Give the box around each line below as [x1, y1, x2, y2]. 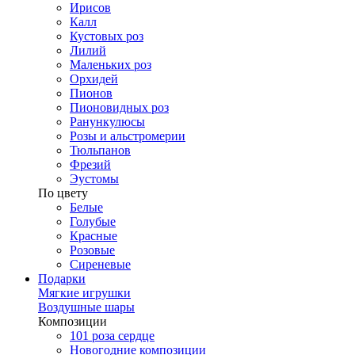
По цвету [38, 186, 88, 200]
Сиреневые [70, 258, 131, 272]
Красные [70, 229, 117, 243]
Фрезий [70, 158, 111, 172]
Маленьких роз [70, 58, 151, 72]
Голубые [70, 215, 116, 229]
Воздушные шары [38, 300, 135, 315]
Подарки [38, 272, 86, 286]
